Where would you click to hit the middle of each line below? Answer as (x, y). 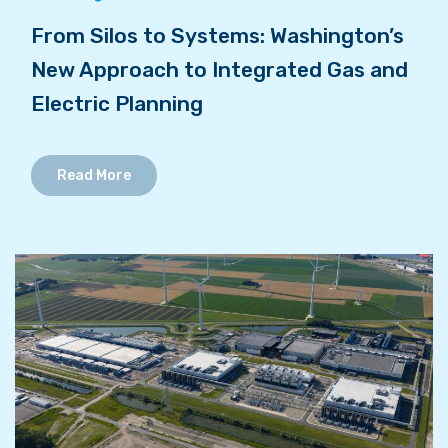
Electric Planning (116, 103)
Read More (93, 175)
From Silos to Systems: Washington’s (217, 35)
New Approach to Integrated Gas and (219, 69)
